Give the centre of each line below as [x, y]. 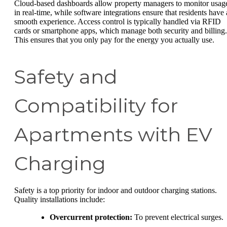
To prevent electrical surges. [178, 217]
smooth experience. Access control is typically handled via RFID [118, 21]
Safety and [66, 77]
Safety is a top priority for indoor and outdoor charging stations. [116, 190]
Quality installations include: [60, 199]
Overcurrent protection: [91, 217]
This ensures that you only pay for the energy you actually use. [114, 40]
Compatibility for [96, 105]
